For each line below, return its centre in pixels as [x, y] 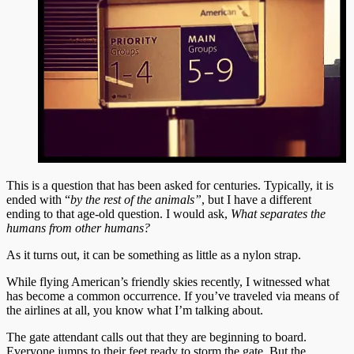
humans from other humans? [80, 228]
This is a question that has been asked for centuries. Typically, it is [170, 185]
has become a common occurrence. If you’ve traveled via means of [173, 296]
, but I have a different [256, 199]
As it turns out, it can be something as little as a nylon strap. [154, 254]
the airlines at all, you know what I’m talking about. [135, 310]
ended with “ [38, 199]
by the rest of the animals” [136, 199]
